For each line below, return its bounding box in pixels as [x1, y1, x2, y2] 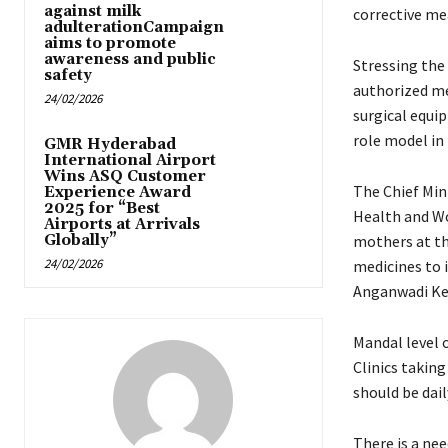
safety [44, 66, 92, 86]
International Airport [44, 151, 216, 171]
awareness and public [44, 50, 216, 70]
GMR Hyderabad [44, 135, 176, 155]
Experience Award [44, 183, 191, 203]
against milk [44, 2, 141, 22]
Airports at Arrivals [44, 215, 200, 235]
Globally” [44, 231, 117, 251]
